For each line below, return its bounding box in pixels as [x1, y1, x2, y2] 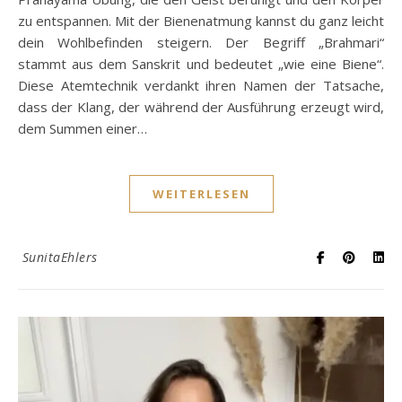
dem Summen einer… [18, 118, 147, 137]
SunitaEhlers [22, 248, 98, 266]
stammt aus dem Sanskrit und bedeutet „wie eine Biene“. [18, 54, 384, 73]
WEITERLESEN [152, 185, 250, 202]
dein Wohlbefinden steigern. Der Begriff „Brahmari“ [18, 32, 384, 51]
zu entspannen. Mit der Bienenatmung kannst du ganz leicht [18, 11, 384, 30]
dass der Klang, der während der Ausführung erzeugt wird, [18, 97, 384, 116]
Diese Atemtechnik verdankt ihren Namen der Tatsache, [18, 75, 384, 94]
